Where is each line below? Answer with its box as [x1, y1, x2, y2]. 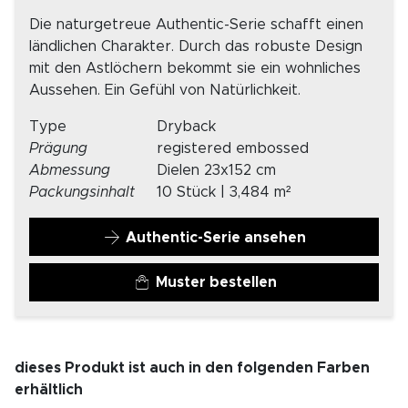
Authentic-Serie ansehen [122, 229, 307, 245]
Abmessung [29, 163, 110, 178]
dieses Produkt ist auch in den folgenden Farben [15, 360, 370, 375]
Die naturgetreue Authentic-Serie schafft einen [29, 17, 363, 33]
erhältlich [15, 382, 83, 397]
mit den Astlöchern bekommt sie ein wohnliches [29, 61, 361, 76]
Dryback [157, 119, 216, 135]
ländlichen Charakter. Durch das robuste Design [29, 39, 362, 55]
